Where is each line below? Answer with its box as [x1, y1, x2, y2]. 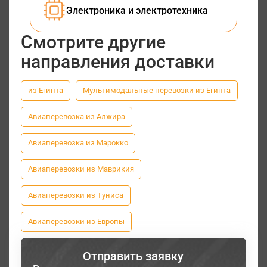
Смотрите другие [21, 32, 166, 53]
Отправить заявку [83, 249, 184, 264]
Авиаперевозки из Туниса [28, 191, 123, 200]
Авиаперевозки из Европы [28, 217, 125, 226]
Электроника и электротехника [66, 4, 208, 16]
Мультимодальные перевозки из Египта [83, 86, 231, 95]
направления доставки [21, 51, 215, 73]
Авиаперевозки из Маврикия [28, 164, 134, 174]
